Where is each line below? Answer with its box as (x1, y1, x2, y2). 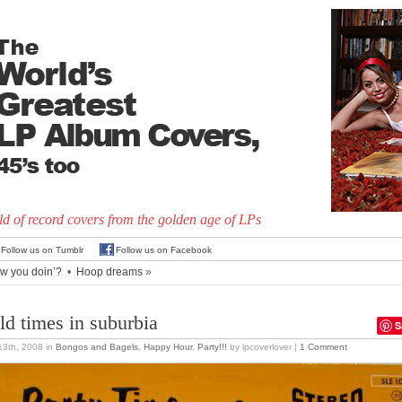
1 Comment (300, 342, 347, 352)
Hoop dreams (76, 266, 143, 278)
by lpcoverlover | (227, 342, 300, 352)
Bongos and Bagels (56, 342, 138, 352)
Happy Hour (144, 342, 192, 352)
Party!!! (197, 342, 227, 352)
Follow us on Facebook (116, 245, 212, 255)
